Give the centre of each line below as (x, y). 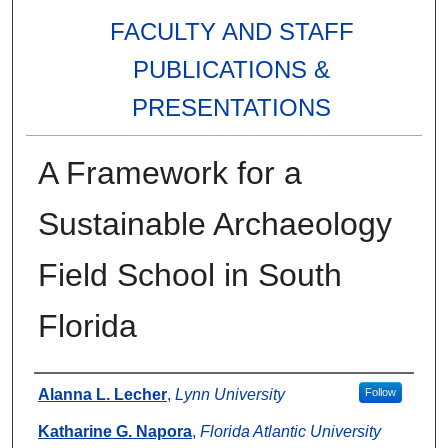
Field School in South (189, 275)
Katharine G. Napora (114, 432)
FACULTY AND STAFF (231, 32)
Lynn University (229, 395)
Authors (59, 389)
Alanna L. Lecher (102, 395)
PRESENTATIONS (232, 108)
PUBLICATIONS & (232, 70)
